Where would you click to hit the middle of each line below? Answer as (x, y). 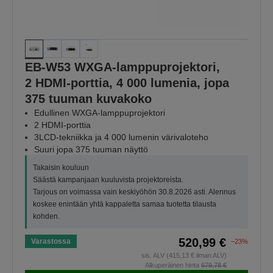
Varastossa (51, 242)
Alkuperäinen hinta (173, 265)
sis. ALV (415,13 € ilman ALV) (184, 256)
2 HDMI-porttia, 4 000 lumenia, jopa (127, 83)
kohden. (46, 217)
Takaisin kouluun (61, 168)
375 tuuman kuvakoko (88, 99)
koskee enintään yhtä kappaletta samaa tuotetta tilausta (125, 204)
